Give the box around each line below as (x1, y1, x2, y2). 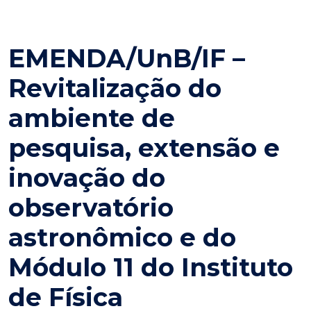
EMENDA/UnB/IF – (8, 43, 245, 74)
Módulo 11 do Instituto (8, 252, 293, 283)
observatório (8, 192, 174, 223)
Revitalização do (8, 73, 221, 103)
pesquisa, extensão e (8, 133, 280, 163)
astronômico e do (8, 222, 236, 253)
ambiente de (8, 103, 175, 133)
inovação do (8, 162, 165, 193)
